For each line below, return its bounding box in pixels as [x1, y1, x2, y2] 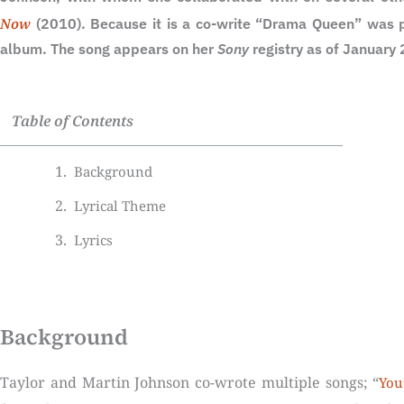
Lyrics [74, 231, 113, 250]
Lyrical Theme [74, 197, 166, 216]
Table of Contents [12, 111, 133, 132]
